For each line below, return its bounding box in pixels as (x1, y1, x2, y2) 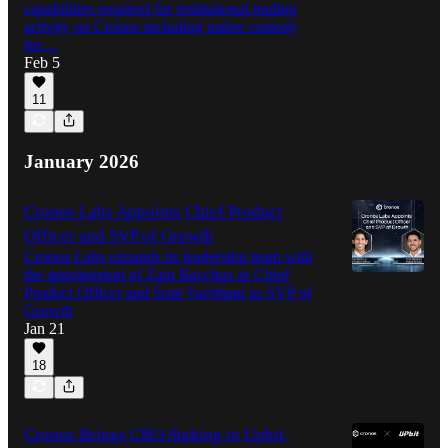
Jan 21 (24, 320, 65, 338)
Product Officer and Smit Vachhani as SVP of (24, 284, 312, 302)
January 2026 (24, 151, 139, 173)
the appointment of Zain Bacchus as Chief (24, 266, 289, 284)
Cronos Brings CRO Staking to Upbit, (24, 425, 288, 445)
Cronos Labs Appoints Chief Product (24, 202, 283, 222)
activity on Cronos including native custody (24, 17, 298, 35)
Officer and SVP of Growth (24, 226, 214, 246)
